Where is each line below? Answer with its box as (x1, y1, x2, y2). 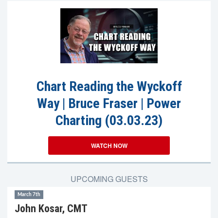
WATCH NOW (91, 141, 127, 150)
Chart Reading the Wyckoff (36, 78, 182, 94)
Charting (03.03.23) (55, 112, 163, 128)
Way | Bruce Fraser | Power (37, 95, 181, 111)
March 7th (18, 192, 40, 197)
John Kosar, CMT (15, 202, 88, 215)
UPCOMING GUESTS (70, 173, 148, 184)
